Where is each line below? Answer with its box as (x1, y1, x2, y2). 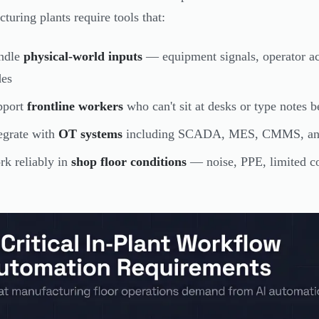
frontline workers (27, 99, 123, 114)
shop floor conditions (71, 155, 187, 169)
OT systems (58, 127, 122, 142)
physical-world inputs (23, 49, 142, 64)
